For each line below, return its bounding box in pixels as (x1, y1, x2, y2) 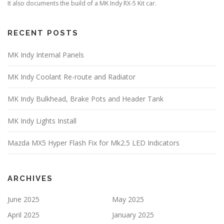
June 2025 (7, 194, 39, 204)
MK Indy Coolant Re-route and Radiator (7, 72, 135, 82)
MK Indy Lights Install (7, 116, 76, 126)
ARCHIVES (7, 174, 53, 183)
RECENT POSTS (7, 28, 78, 38)
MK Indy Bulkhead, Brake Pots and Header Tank (7, 94, 163, 104)
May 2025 (112, 194, 144, 204)
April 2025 (7, 210, 39, 220)
